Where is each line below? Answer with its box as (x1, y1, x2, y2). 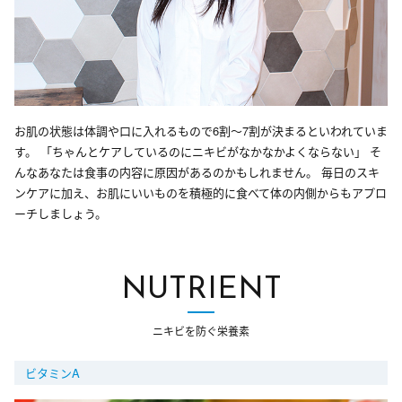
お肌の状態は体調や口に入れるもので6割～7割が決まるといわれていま (14, 121, 388, 139)
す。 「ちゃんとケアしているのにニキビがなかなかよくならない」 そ (14, 142, 381, 160)
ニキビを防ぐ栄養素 (153, 322, 249, 338)
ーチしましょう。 (14, 204, 107, 222)
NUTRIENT (120, 274, 282, 306)
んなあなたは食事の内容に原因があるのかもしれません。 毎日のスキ (14, 162, 380, 180)
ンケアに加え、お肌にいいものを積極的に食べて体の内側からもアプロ (14, 183, 387, 201)
